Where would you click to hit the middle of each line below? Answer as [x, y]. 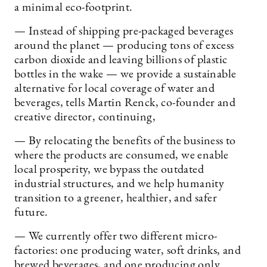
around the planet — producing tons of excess [124, 46]
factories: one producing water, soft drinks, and [128, 251]
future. [31, 212]
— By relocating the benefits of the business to [125, 141]
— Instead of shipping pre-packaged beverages [124, 31]
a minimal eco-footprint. [74, 7]
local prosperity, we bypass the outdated [109, 170]
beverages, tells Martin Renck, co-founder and [125, 103]
